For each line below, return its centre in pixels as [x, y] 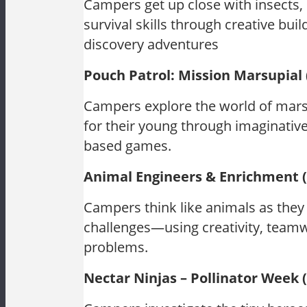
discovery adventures [151, 44]
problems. [116, 247]
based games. [127, 146]
